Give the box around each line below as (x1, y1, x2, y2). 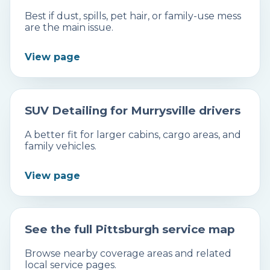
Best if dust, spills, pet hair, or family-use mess (25, 10, 241, 22)
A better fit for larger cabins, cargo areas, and (25, 128, 241, 140)
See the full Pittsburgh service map (25, 222, 235, 236)
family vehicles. (25, 140, 96, 152)
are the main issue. (25, 22, 113, 34)
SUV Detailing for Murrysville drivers (25, 104, 240, 118)
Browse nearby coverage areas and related (25, 247, 231, 259)
